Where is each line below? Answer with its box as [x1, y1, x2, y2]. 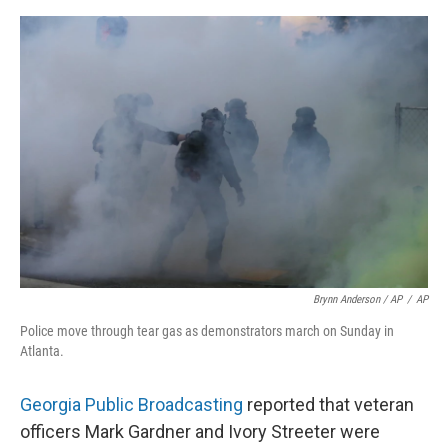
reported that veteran [243, 393, 414, 415]
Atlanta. [20, 342, 64, 359]
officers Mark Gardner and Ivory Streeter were [20, 420, 380, 442]
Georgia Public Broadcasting [20, 393, 243, 415]
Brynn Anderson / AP [313, 292, 402, 306]
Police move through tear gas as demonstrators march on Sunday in [20, 322, 394, 339]
